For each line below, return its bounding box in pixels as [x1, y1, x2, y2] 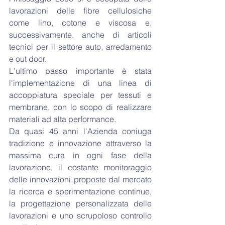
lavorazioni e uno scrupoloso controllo [9, 210, 152, 220]
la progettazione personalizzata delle [9, 198, 152, 208]
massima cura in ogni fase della [9, 150, 152, 160]
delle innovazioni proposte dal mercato [9, 174, 152, 184]
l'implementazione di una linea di [9, 77, 152, 88]
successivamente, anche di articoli [9, 29, 152, 40]
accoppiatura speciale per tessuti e [9, 89, 152, 100]
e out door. [9, 53, 46, 64]
